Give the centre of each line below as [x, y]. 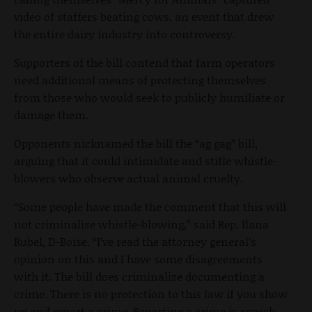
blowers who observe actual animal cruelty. [128, 178]
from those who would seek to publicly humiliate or [149, 97]
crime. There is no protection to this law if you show [151, 293]
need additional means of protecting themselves [140, 79]
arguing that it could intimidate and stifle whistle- [146, 160]
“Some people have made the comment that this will [150, 206]
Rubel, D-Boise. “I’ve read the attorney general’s [135, 241]
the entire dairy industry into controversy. [125, 33]
